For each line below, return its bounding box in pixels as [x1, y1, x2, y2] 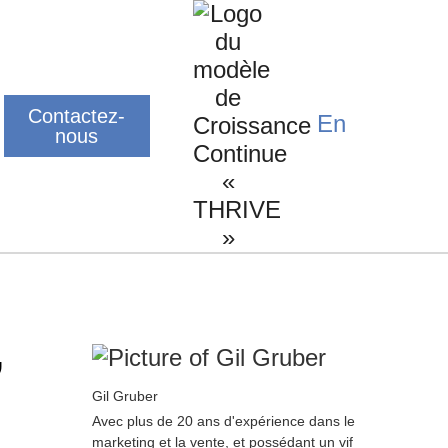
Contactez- [28, 105, 126, 127]
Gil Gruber [91, 388, 158, 404]
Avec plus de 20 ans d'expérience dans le [91, 413, 355, 429]
